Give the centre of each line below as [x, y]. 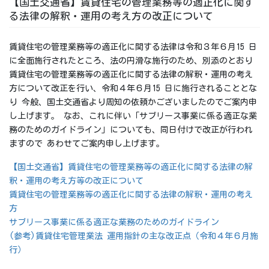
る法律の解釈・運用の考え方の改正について [111, 16]
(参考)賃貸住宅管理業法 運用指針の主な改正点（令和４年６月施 [134, 236]
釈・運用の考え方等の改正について [76, 181]
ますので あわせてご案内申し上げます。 [87, 143]
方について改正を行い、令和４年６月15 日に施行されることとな [133, 88]
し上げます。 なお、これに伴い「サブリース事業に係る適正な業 [133, 116]
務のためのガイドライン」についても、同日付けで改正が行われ [131, 129]
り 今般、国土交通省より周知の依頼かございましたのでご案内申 [133, 102]
